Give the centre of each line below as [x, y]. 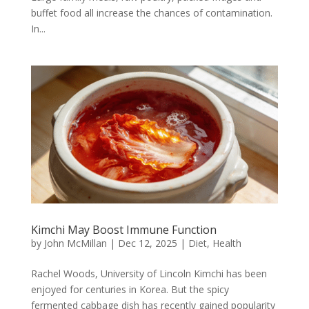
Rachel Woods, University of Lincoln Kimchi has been [149, 274]
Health [227, 243]
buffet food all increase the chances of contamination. [151, 13]
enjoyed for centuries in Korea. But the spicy [130, 290]
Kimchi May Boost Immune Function [123, 230]
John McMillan [75, 243]
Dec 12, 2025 [147, 243]
